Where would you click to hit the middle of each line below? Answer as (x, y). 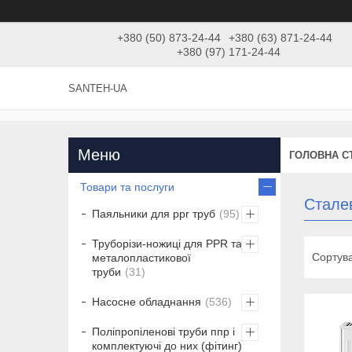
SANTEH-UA (98, 89)
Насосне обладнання (147, 302)
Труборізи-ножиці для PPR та (167, 244)
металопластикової (141, 258)
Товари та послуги (127, 187)
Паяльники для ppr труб (154, 214)
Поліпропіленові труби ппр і (163, 332)
